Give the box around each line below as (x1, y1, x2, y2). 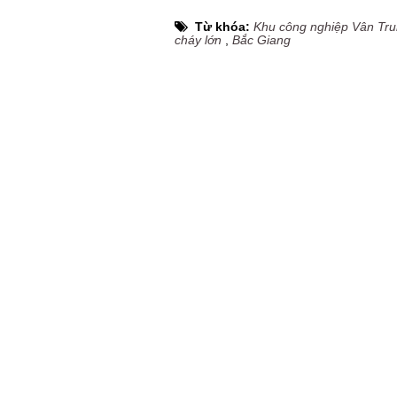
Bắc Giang (232, 33, 291, 47)
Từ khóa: (195, 19, 253, 34)
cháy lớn (175, 33, 222, 47)
